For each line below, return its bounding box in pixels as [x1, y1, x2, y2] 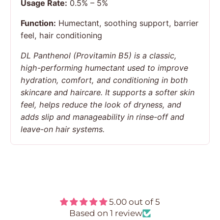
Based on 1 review [69, 208, 142, 218]
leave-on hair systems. [21, 124, 105, 134]
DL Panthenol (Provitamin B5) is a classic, [21, 50, 177, 60]
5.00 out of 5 [109, 196, 160, 207]
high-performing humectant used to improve [21, 62, 189, 73]
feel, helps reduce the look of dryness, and [21, 99, 182, 110]
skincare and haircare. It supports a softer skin [21, 87, 195, 97]
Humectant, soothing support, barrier [56, 18, 199, 28]
